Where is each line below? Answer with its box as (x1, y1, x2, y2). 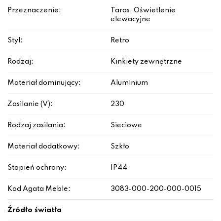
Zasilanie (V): (7, 101, 53, 108)
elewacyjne (110, 16, 150, 23)
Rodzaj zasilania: (7, 122, 66, 129)
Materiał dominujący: (7, 79, 81, 87)
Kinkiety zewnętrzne (110, 58, 182, 66)
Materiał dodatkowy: (7, 143, 80, 150)
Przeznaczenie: (7, 7, 61, 14)
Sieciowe (110, 122, 142, 129)
